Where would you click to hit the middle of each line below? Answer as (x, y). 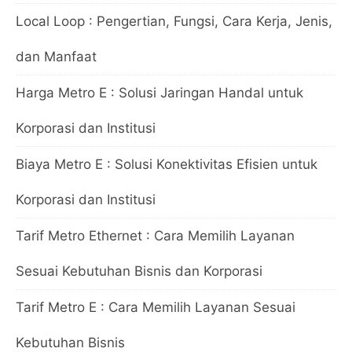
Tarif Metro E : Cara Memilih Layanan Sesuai (156, 307)
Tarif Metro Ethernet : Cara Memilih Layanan (155, 235)
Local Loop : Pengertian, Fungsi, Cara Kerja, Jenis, (174, 21)
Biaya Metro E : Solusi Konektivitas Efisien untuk (167, 164)
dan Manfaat (56, 56)
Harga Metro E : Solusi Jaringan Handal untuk (159, 92)
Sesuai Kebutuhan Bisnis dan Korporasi (139, 271)
